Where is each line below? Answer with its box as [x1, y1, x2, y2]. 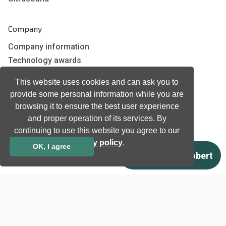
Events [8, 124, 33, 134]
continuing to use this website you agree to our [14, 126, 180, 135]
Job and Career [8, 151, 65, 161]
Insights [8, 137, 38, 147]
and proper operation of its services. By [27, 114, 166, 123]
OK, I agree [33, 142, 71, 151]
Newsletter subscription [8, 110, 96, 120]
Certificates [8, 83, 51, 93]
